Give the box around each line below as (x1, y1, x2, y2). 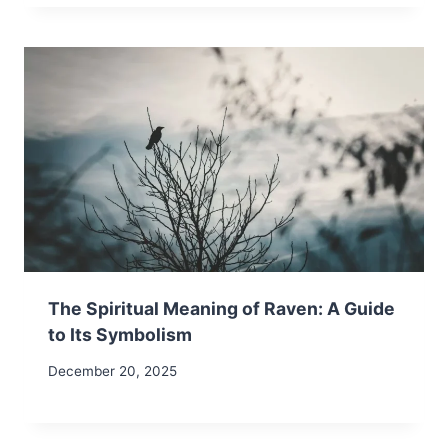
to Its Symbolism (48, 323, 192, 345)
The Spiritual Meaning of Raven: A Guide (48, 297, 395, 319)
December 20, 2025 (48, 363, 177, 380)
